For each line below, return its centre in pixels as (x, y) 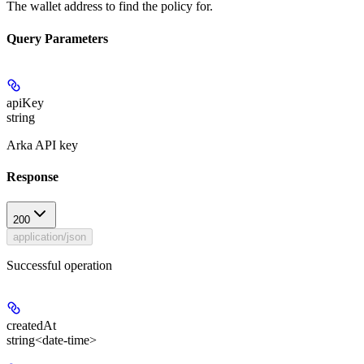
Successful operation (59, 266)
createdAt (31, 326)
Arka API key (42, 145)
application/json (50, 237)
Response (32, 177)
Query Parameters (57, 38)
